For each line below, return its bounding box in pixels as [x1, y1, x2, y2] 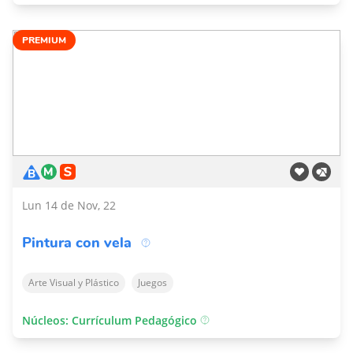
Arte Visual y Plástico [28, 276, 119, 289]
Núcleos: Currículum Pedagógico [22, 313, 200, 328]
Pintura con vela [22, 233, 132, 252]
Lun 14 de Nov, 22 [22, 198, 116, 213]
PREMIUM [22, 34, 66, 46]
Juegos [138, 276, 167, 289]
